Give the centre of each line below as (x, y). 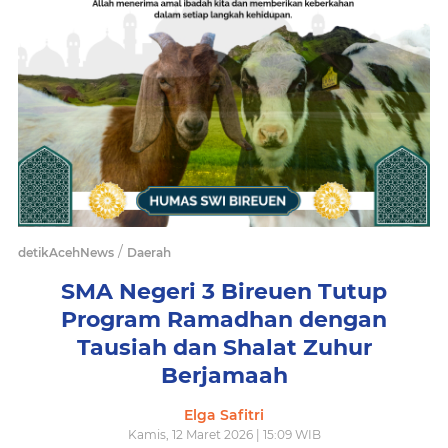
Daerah (149, 253)
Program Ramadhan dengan (224, 320)
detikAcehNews (66, 253)
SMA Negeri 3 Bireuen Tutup (224, 292)
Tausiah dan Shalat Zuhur (224, 348)
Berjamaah (224, 376)
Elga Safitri (224, 415)
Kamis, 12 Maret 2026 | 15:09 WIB (224, 435)
